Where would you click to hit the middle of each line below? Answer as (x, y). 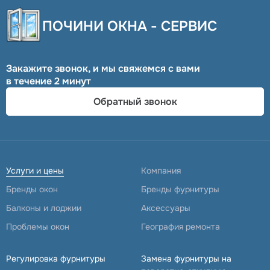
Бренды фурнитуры (180, 189)
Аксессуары (166, 208)
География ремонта (181, 227)
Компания (161, 171)
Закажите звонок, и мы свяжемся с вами (103, 68)
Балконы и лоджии (44, 208)
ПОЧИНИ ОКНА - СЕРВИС (130, 26)
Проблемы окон (38, 227)
